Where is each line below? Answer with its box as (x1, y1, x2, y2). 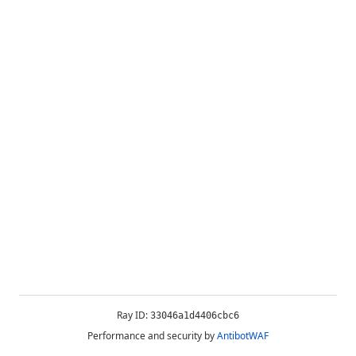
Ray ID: (117, 308, 150, 322)
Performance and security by (87, 329, 215, 342)
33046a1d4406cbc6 (150, 310, 239, 321)
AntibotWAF (217, 329, 269, 342)
